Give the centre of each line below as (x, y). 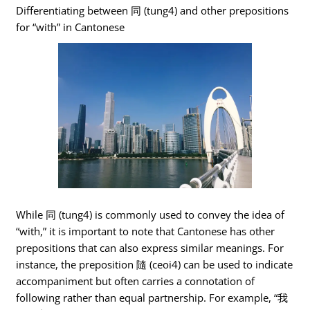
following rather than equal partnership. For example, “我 (152, 297)
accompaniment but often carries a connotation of (136, 281)
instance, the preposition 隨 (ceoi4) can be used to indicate (155, 264)
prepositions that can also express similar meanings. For (150, 247)
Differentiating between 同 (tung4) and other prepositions (153, 11)
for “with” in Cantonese (71, 27)
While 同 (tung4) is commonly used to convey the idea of (151, 214)
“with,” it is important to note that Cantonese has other (146, 231)
